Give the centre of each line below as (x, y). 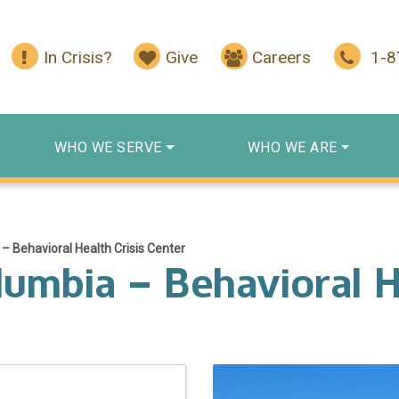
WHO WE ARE (292, 147)
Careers (282, 58)
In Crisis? (77, 58)
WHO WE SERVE (108, 147)
